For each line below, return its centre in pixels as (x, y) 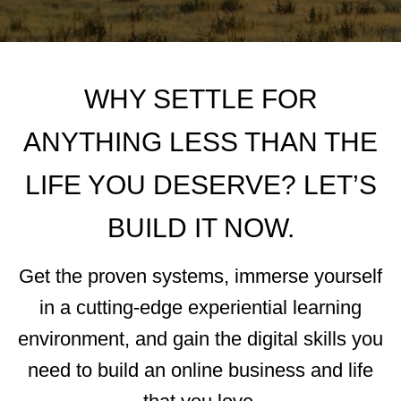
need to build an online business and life (200, 371)
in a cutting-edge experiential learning (200, 308)
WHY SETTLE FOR (200, 99)
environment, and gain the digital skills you (200, 339)
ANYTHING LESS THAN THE (200, 142)
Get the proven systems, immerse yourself (200, 277)
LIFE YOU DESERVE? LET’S (200, 185)
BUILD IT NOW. (200, 228)
